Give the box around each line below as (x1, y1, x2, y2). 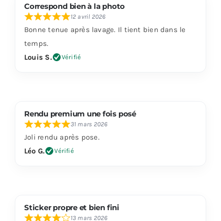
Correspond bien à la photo (24, 1, 125, 11)
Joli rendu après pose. (24, 132, 100, 142)
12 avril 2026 (70, 12, 106, 20)
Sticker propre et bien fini (24, 202, 119, 212)
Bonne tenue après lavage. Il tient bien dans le (24, 25, 186, 34)
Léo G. (24, 146, 45, 155)
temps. (24, 38, 49, 48)
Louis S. (24, 52, 52, 62)
